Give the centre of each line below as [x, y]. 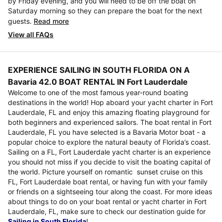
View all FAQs [31, 35]
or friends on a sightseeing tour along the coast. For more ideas [110, 192]
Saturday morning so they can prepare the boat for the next [105, 11]
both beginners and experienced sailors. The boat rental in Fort [110, 122]
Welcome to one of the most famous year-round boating [98, 93]
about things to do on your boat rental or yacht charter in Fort [107, 202]
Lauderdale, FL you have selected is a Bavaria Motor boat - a [107, 132]
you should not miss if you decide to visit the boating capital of [109, 162]
